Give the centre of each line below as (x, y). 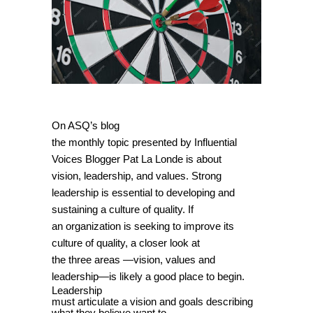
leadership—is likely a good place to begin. (148, 277)
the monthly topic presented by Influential (144, 143)
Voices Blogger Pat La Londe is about (137, 160)
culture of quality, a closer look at (126, 243)
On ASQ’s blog (86, 126)
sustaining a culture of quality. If (123, 210)
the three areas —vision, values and (133, 260)
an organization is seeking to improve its (143, 227)
